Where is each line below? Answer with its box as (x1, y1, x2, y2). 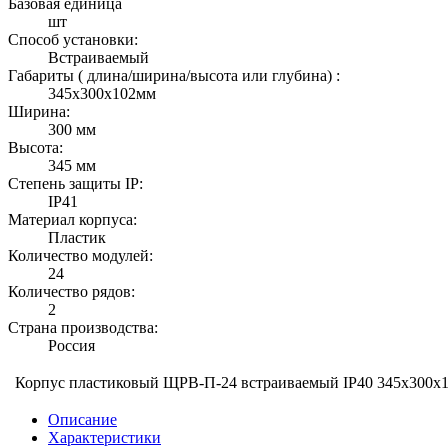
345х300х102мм (48, 84, 156, 102)
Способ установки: (8, 30, 138, 48)
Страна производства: (8, 318, 158, 336)
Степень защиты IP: (8, 174, 143, 192)
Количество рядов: (8, 282, 135, 300)
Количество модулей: (8, 246, 153, 264)
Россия (48, 336, 95, 354)
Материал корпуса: (8, 210, 137, 228)
